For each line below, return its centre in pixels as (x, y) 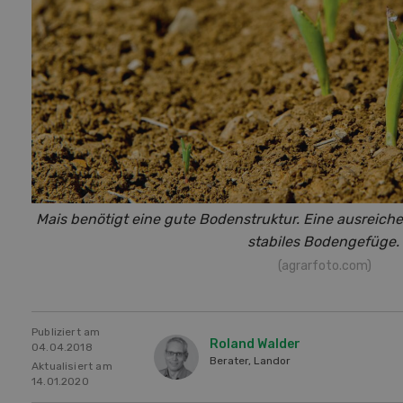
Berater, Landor (250, 361)
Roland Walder (255, 345)
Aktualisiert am (72, 367)
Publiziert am (66, 332)
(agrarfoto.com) (325, 266)
